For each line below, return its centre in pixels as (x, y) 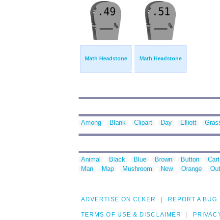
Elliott (188, 123)
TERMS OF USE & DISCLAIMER (131, 215)
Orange (192, 169)
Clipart (143, 123)
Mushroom (137, 169)
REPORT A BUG (192, 200)
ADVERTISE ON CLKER (119, 200)
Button (190, 160)
